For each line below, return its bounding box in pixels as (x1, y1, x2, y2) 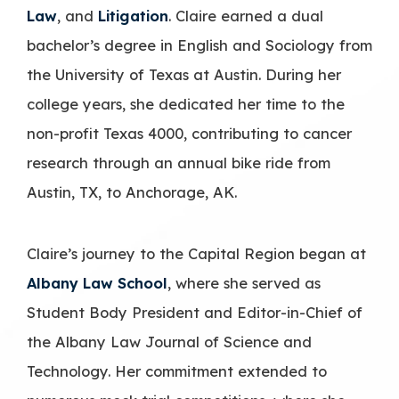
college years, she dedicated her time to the (27, 94, 345, 113)
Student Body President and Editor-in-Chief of (27, 302, 362, 322)
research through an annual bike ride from (27, 152, 330, 172)
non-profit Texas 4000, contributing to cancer (27, 123, 352, 142)
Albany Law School (27, 273, 167, 292)
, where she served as (167, 273, 321, 292)
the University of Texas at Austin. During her (27, 64, 341, 84)
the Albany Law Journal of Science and (27, 331, 312, 351)
